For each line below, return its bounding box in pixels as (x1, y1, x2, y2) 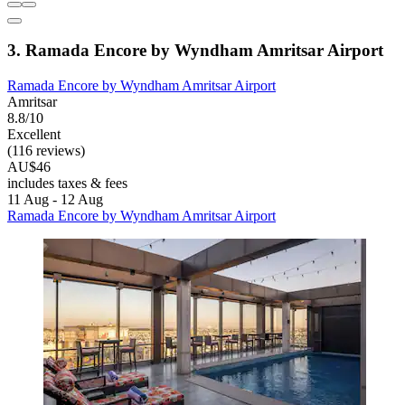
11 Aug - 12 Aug (7, 192, 103, 208)
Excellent (7, 127, 61, 143)
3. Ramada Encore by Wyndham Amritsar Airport (7, 41, 383, 61)
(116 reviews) (7, 143, 85, 159)
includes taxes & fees (7, 175, 127, 192)
